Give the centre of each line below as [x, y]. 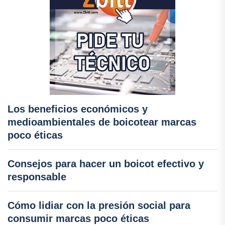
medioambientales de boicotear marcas [102, 122]
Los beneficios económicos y [78, 109]
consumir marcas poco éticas [78, 218]
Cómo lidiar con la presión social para [99, 205]
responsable [37, 177]
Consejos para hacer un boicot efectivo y [106, 163]
